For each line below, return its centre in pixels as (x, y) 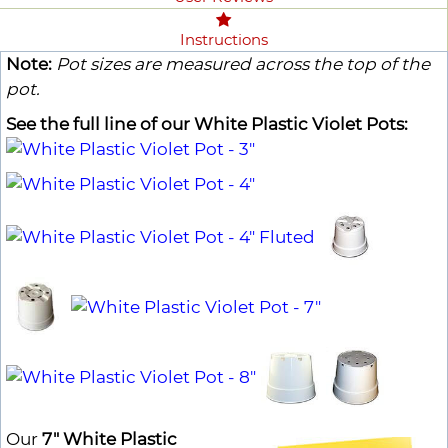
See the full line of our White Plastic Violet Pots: (207, 124)
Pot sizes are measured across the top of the (243, 64)
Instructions (223, 40)
